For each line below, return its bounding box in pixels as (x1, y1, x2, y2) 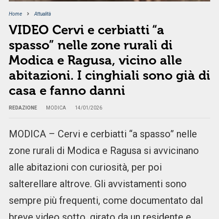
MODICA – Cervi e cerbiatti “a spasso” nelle (8, 128, 197, 140)
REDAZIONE (8, 105, 37, 111)
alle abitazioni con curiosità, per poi (8, 161, 162, 174)
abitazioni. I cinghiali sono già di (8, 68, 210, 84)
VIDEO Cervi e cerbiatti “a (8, 22, 164, 38)
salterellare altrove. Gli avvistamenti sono (8, 178, 187, 190)
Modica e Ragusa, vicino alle (8, 53, 182, 68)
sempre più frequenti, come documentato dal (8, 195, 203, 207)
